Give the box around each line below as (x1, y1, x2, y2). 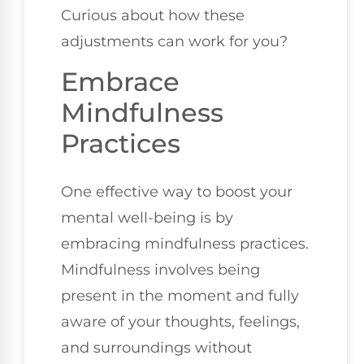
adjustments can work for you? (61, 32, 288, 51)
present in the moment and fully (61, 286, 299, 305)
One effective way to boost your (61, 182, 292, 201)
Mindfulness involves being (61, 260, 260, 279)
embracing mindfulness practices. (61, 234, 309, 253)
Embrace (61, 65, 180, 97)
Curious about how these (61, 6, 245, 25)
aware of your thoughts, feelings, (61, 312, 300, 331)
